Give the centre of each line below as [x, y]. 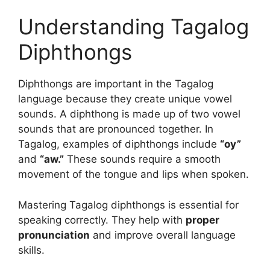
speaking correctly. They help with [102, 220]
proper [202, 220]
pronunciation [54, 235]
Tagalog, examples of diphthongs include [119, 144]
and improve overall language [163, 235]
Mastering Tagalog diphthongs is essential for [128, 205]
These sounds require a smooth [142, 159]
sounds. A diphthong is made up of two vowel [129, 114]
